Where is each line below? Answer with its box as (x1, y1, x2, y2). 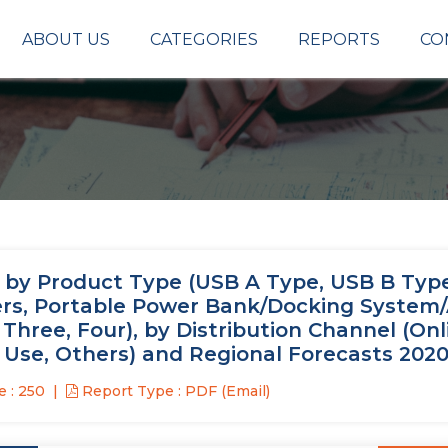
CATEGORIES (150, 29, 258, 49)
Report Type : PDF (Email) (78, 382, 270, 400)
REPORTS (298, 29, 380, 49)
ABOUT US (22, 29, 110, 49)
